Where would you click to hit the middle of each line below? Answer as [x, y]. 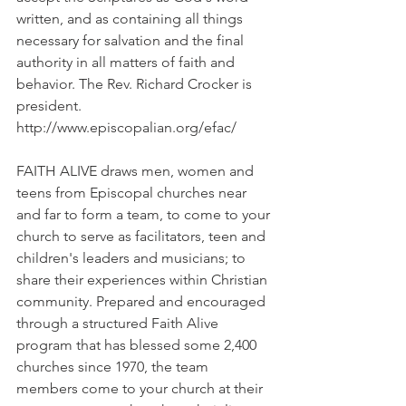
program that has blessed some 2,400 [138, 345]
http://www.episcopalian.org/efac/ [126, 127]
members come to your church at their [141, 388]
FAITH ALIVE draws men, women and [137, 171]
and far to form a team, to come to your [145, 214]
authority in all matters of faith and [127, 62]
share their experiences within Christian [144, 280]
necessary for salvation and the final [132, 40]
